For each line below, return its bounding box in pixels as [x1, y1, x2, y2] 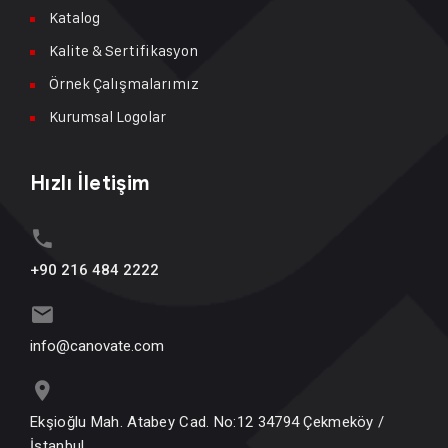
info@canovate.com [30, 337, 164, 356]
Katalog [49, 8, 100, 28]
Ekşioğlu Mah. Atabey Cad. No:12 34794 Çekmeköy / [30, 413, 385, 432]
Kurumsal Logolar [49, 107, 166, 127]
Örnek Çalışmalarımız [49, 74, 199, 94]
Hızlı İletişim [30, 171, 151, 197]
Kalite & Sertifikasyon [49, 41, 198, 61]
